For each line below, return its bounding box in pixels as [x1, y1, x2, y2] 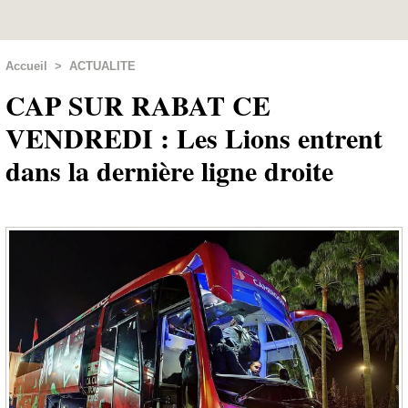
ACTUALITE [69, 59, 136, 73]
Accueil [5, 59, 47, 73]
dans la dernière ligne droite [5, 150, 333, 190]
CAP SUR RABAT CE [5, 85, 270, 125]
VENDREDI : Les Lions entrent [5, 117, 382, 158]
